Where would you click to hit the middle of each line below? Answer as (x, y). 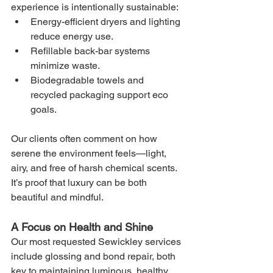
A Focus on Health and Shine (82, 227)
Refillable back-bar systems (91, 51)
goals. (44, 109)
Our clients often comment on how (85, 139)
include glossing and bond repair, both (94, 256)
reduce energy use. (72, 36)
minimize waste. (65, 66)
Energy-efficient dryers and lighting (107, 22)
